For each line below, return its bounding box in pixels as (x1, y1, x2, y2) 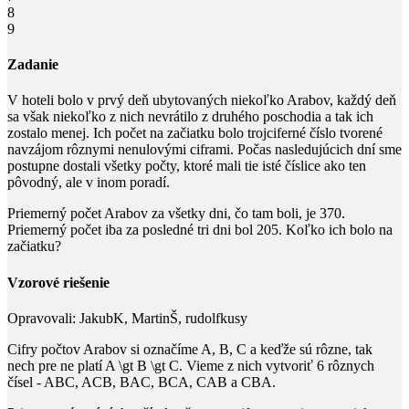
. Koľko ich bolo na (278, 222, 393, 238)
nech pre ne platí (7, 357, 105, 373)
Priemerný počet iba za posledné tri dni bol (7, 222, 257, 238)
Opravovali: (7, 309, 76, 326)
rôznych (324, 357, 374, 373)
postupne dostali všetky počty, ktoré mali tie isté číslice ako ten (7, 158, 366, 174)
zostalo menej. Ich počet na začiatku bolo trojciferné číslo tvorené (7, 125, 383, 142)
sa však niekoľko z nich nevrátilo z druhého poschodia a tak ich (7, 109, 373, 125)
